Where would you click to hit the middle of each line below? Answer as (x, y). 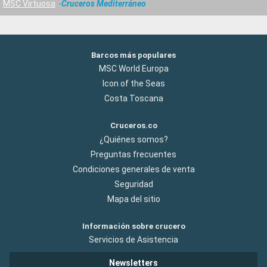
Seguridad (133, 184)
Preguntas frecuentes (133, 154)
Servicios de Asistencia (133, 239)
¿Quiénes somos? (133, 139)
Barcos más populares (133, 55)
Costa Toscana (133, 99)
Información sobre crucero (133, 226)
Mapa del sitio (133, 199)
